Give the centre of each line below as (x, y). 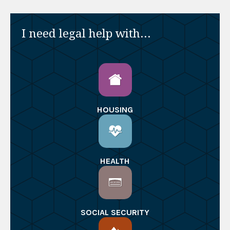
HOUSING (115, 109)
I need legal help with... (87, 34)
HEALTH (115, 161)
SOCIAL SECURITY (115, 213)
